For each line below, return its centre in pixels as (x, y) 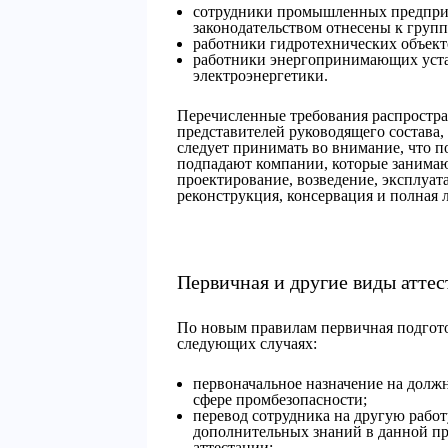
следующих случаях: (247, 343)
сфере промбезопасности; (280, 399)
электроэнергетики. (260, 75)
